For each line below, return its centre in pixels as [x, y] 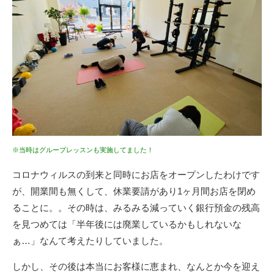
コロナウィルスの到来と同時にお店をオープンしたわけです [136, 174]
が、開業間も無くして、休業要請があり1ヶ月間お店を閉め [134, 191]
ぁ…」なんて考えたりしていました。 [90, 240]
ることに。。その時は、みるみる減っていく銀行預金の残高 [136, 207]
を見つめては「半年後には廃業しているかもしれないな [127, 224]
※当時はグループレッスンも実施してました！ [83, 150]
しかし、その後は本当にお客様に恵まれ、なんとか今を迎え [136, 266]
